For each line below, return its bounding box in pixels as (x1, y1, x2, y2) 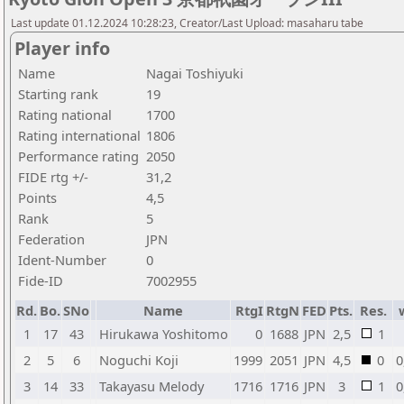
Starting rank (18, 85, 98, 103)
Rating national (18, 106, 112, 124)
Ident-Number (18, 251, 106, 269)
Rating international (18, 126, 141, 144)
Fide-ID (18, 271, 63, 289)
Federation (18, 230, 85, 248)
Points (18, 188, 57, 207)
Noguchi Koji (99, 351, 179, 369)
